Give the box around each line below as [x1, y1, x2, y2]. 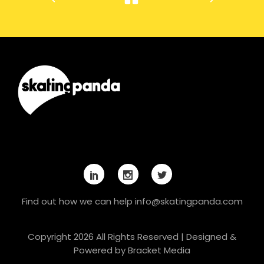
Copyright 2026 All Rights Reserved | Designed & [28, 230, 236, 243]
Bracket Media [128, 243, 190, 256]
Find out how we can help [21, 194, 135, 207]
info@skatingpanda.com [134, 194, 243, 207]
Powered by [74, 243, 128, 256]
